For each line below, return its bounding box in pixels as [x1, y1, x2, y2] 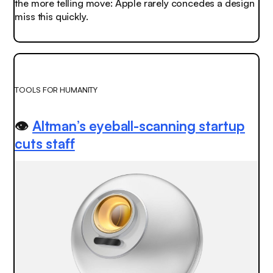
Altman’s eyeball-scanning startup [32, 116, 245, 134]
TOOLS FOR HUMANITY [15, 84, 98, 94]
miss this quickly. [15, 10, 88, 23]
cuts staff [15, 134, 75, 152]
